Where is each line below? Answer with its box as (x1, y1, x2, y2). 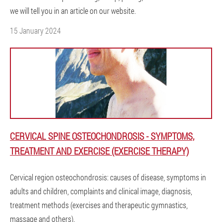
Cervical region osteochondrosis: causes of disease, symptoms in (10, 172, 206, 182)
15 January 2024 (10, 25, 61, 36)
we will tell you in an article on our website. (10, 5, 136, 16)
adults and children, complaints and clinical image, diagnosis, (10, 186, 192, 196)
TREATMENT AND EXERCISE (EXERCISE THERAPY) (10, 145, 189, 157)
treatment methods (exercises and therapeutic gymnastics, (10, 200, 188, 210)
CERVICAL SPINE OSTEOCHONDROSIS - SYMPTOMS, (10, 130, 194, 142)
